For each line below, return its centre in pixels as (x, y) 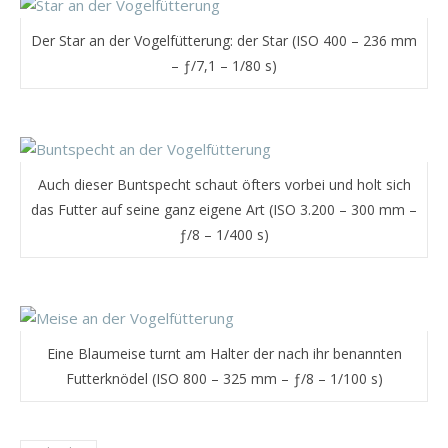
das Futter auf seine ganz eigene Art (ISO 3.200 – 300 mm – (224, 209)
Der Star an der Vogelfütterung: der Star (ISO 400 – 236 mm (224, 40)
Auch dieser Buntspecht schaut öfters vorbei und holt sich (224, 184)
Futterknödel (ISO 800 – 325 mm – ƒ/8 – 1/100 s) (224, 378)
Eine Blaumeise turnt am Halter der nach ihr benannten (224, 353)
